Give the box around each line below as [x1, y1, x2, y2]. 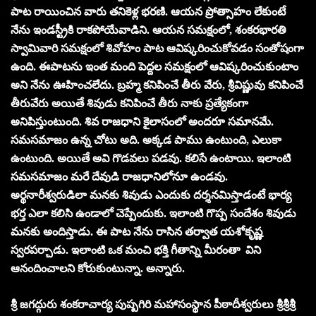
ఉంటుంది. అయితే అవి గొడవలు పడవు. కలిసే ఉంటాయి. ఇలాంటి [11, 152, 291, 164]
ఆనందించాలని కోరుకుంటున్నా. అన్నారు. [11, 262, 185, 274]
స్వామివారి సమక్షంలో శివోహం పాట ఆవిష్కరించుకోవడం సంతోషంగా [11, 42, 304, 54]
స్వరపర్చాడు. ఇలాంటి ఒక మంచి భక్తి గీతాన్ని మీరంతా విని [11, 243, 261, 256]
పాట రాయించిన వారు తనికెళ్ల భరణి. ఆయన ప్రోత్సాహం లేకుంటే [11, 5, 286, 18]
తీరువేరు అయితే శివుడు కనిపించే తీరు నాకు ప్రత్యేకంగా [11, 97, 248, 109]
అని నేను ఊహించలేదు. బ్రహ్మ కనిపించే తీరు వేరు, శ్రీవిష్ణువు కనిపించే [11, 78, 303, 91]
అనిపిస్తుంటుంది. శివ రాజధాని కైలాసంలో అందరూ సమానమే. [11, 115, 274, 128]
